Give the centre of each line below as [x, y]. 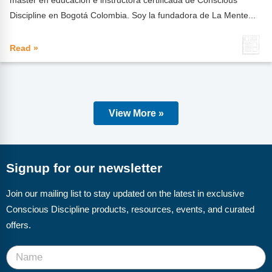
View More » [136, 113]
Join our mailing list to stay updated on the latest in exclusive [125, 193]
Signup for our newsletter [84, 168]
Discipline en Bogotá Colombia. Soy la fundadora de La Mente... [133, 15]
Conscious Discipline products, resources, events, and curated [130, 209]
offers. [19, 225]
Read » [24, 48]
